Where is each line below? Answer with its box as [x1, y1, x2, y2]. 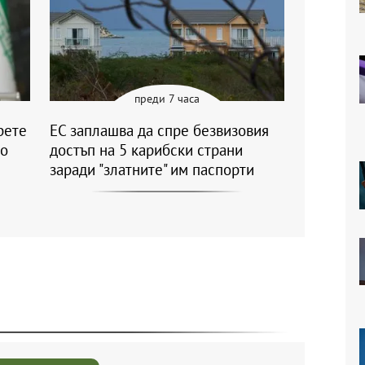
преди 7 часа [134, 90, 200, 106]
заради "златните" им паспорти [50, 159, 254, 179]
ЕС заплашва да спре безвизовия [50, 120, 269, 140]
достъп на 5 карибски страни [50, 139, 243, 160]
